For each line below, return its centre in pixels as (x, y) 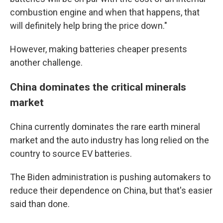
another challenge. (46, 62)
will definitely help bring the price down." (89, 26)
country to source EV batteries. (71, 154)
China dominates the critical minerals (98, 87)
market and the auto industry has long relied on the (110, 140)
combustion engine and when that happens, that (105, 12)
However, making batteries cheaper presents (99, 49)
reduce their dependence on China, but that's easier (111, 190)
